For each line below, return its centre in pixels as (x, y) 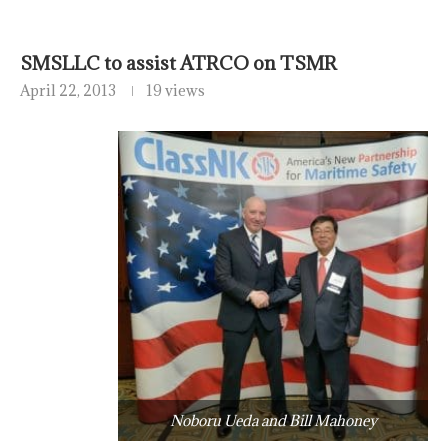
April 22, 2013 (68, 91)
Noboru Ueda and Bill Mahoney (273, 421)
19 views (175, 91)
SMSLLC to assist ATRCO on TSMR (178, 63)
